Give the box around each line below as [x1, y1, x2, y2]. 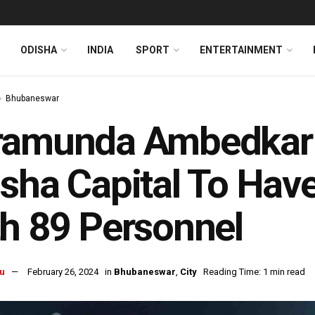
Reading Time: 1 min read [203, 266, 305, 278]
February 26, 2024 [27, 266, 98, 278]
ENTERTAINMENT [200, 44, 283, 56]
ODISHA [20, 44, 57, 56]
